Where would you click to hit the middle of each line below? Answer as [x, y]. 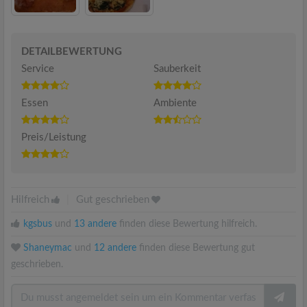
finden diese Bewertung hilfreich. [187, 224]
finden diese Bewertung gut [196, 248]
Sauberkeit [177, 69]
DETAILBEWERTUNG [72, 52]
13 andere [95, 224]
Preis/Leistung [54, 137]
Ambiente [175, 103]
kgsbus [38, 224]
